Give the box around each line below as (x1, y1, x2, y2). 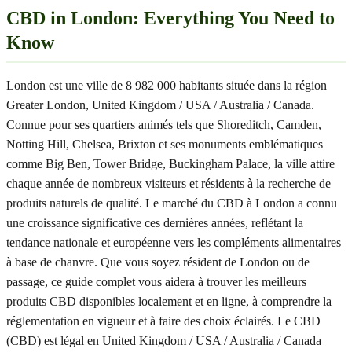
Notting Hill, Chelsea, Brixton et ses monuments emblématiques (6, 137, 323, 151)
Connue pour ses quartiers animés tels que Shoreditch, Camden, (6, 118, 321, 131)
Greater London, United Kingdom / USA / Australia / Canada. (6, 98, 314, 112)
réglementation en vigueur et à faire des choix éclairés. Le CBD (6, 314, 321, 328)
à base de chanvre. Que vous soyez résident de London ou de (6, 255, 310, 269)
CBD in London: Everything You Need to (6, 8, 335, 28)
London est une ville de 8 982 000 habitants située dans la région (6, 79, 327, 92)
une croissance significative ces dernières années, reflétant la (6, 216, 303, 229)
